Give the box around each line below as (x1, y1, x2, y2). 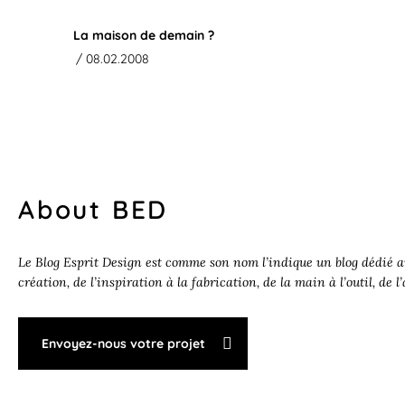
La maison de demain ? (72, 27, 214, 44)
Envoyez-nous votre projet (41, 335, 205, 353)
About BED (18, 193, 169, 226)
